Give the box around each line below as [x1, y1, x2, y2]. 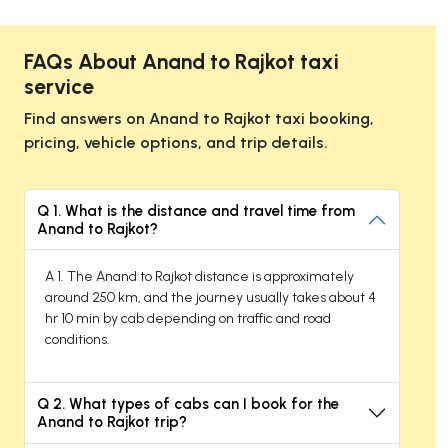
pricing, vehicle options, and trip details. [24, 132, 328, 152]
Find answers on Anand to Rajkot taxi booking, [24, 108, 374, 128]
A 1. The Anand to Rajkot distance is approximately [45, 267, 354, 285]
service [24, 73, 94, 99]
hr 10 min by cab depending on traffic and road [45, 309, 331, 327]
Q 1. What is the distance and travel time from [37, 201, 355, 220]
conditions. [45, 330, 110, 348]
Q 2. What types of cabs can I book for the [37, 394, 339, 413]
